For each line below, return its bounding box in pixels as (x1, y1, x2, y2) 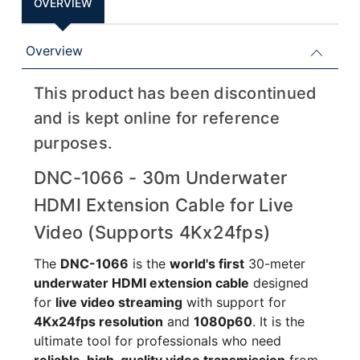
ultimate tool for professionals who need (33, 332, 281, 349)
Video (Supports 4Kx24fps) (33, 221, 271, 243)
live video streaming (55, 293, 182, 310)
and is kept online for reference (33, 108, 280, 128)
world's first (169, 255, 244, 272)
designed (248, 274, 309, 291)
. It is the (252, 313, 305, 329)
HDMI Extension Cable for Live (33, 194, 294, 215)
